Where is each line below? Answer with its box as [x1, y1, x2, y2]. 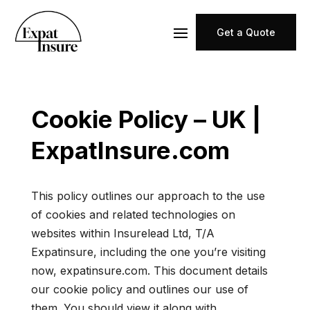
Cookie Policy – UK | [30, 104, 261, 134]
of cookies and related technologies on [30, 208, 235, 221]
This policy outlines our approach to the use [30, 189, 265, 203]
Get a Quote [217, 26, 275, 38]
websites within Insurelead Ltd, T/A [30, 226, 215, 240]
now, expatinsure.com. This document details [30, 264, 268, 277]
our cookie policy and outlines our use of [30, 282, 248, 296]
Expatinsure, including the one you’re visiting [30, 245, 266, 259]
